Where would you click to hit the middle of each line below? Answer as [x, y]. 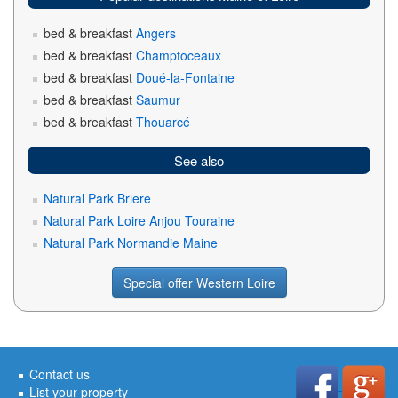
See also [199, 160]
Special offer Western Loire [199, 283]
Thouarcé [163, 122]
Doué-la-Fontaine [185, 77]
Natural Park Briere [97, 198]
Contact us [60, 374]
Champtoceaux [179, 55]
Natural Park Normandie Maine [131, 243]
